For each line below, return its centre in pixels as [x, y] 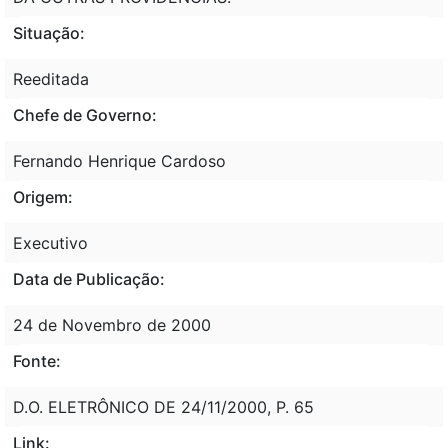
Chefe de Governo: [85, 114]
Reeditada [51, 78]
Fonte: [37, 360]
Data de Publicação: [89, 278]
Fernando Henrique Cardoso [119, 160]
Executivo [50, 242]
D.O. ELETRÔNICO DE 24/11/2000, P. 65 [163, 406]
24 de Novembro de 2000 [112, 324]
